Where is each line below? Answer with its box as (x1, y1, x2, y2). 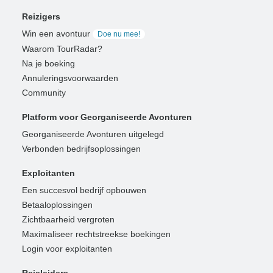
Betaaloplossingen (22, 199, 93, 210)
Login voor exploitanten (22, 243, 112, 253)
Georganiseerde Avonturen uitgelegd (22, 129, 164, 139)
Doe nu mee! (97, 29, 140, 38)
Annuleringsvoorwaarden (22, 73, 118, 83)
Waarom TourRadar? (22, 43, 102, 54)
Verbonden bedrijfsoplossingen (22, 143, 141, 154)
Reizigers (22, 11, 60, 21)
